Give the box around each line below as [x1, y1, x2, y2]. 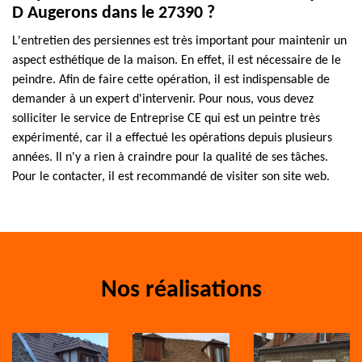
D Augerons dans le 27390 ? [12, 4, 215, 23]
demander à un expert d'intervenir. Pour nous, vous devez [12, 93, 314, 106]
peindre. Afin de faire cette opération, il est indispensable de [12, 74, 330, 86]
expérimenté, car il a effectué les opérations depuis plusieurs [12, 132, 332, 145]
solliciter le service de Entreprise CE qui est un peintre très [12, 112, 320, 125]
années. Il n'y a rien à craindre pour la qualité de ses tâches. [12, 151, 328, 164]
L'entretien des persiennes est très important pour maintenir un [12, 35, 347, 48]
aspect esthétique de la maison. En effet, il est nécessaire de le [12, 54, 341, 67]
